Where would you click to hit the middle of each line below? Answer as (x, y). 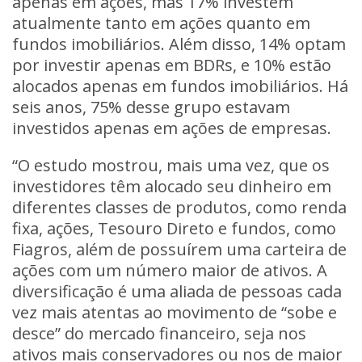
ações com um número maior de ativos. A (170, 270)
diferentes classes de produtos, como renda (179, 207)
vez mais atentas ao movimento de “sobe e (175, 312)
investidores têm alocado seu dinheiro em (172, 186)
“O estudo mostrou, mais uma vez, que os (171, 165)
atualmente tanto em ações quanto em (161, 23)
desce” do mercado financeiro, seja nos (159, 333)
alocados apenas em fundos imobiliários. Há (180, 86)
